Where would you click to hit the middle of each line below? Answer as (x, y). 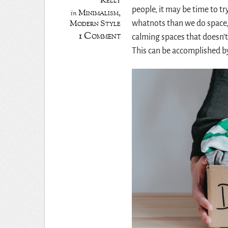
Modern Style (95, 23)
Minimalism (99, 13)
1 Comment (100, 36)
